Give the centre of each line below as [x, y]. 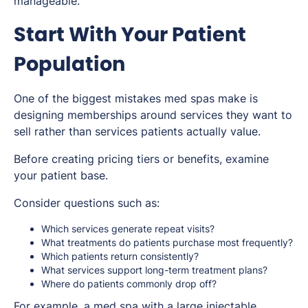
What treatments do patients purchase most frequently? [167, 243]
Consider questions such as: [87, 203]
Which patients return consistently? [120, 256]
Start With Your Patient [130, 35]
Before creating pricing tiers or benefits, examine [141, 159]
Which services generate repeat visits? [128, 229]
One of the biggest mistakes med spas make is [136, 99]
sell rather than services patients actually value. [137, 132]
